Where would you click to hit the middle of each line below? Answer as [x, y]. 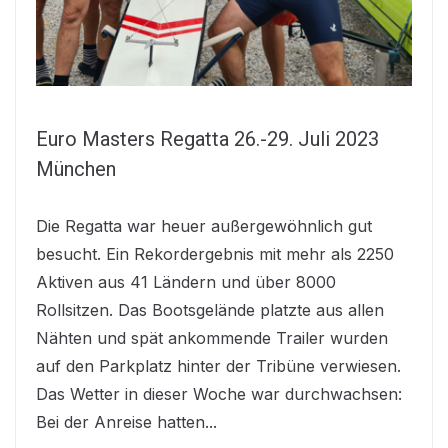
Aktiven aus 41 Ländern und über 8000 [186, 282]
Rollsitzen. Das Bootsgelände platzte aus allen [210, 310]
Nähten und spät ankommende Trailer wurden [212, 338]
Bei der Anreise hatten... [126, 422]
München [76, 169]
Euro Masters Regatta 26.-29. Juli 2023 [207, 139]
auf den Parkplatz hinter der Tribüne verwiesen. [218, 366]
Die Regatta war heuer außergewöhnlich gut [204, 226]
